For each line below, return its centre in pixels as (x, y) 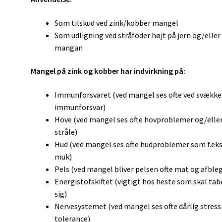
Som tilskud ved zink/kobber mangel (117, 23)
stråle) (66, 132)
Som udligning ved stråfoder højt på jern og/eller (138, 35)
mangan (69, 47)
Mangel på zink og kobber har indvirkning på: (108, 71)
